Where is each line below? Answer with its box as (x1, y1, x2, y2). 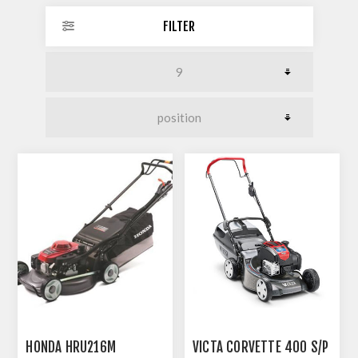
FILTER (163, 18, 195, 34)
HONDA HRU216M (26, 339, 117, 356)
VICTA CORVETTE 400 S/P (193, 339, 329, 356)
